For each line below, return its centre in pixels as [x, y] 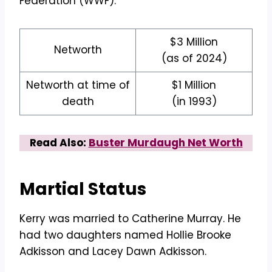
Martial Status [83, 189]
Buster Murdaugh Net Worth [165, 143]
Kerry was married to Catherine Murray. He [130, 219]
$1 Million [194, 85]
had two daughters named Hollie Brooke [125, 235]
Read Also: [59, 143]
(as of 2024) [194, 59]
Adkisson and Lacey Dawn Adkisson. [113, 252]
